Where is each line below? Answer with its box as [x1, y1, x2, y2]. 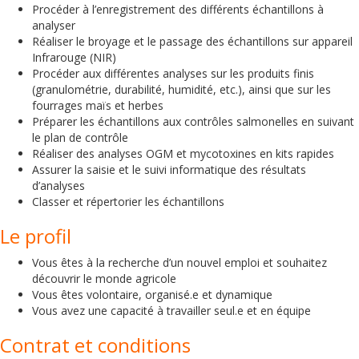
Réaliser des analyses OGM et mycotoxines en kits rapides [32, 146, 334, 161]
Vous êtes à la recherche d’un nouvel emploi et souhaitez [32, 255, 327, 270]
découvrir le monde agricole [32, 271, 176, 286]
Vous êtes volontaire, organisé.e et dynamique [32, 287, 272, 302]
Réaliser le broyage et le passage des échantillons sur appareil [32, 34, 353, 49]
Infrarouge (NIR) [32, 50, 116, 65]
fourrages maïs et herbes [32, 98, 163, 113]
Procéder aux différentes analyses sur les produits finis [32, 66, 314, 81]
